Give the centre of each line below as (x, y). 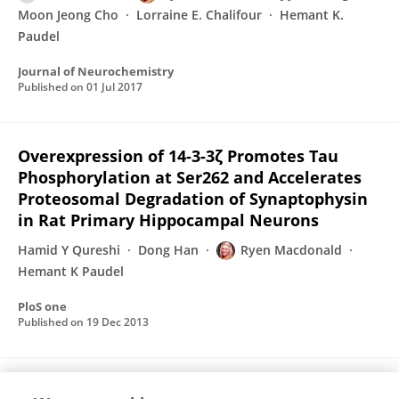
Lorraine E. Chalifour (199, 15)
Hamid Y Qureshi (69, 250)
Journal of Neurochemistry (96, 71)
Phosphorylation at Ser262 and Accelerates (190, 177)
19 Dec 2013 (118, 322)
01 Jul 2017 (114, 87)
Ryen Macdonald (291, 250)
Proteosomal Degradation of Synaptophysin (193, 199)
